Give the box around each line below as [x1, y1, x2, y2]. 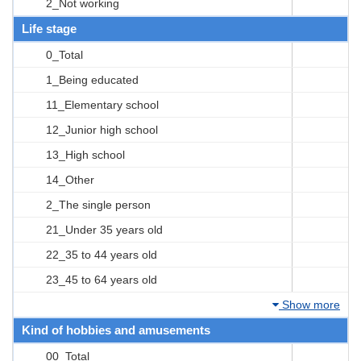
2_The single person [46, 197, 151, 211]
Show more [279, 297, 340, 311]
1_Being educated [46, 73, 139, 86]
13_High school [46, 147, 125, 161]
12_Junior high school [46, 122, 158, 136]
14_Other [46, 172, 94, 186]
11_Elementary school [46, 98, 159, 111]
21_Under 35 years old [46, 222, 163, 236]
